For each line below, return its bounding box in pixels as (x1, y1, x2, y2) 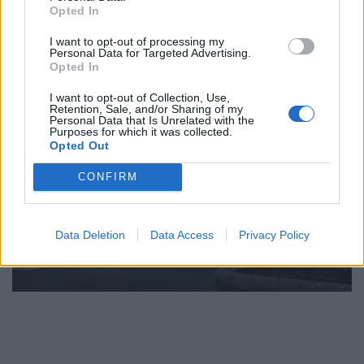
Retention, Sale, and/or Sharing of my (50, 102, 243, 115)
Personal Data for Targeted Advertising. (50, 45, 251, 59)
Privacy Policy (238, 227, 310, 241)
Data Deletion (54, 227, 125, 241)
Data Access (149, 227, 214, 241)
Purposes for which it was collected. (50, 124, 232, 138)
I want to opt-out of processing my (50, 34, 224, 48)
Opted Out (50, 138, 110, 152)
